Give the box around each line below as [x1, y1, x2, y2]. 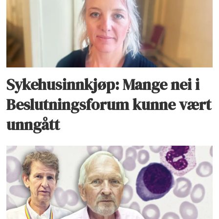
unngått [6, 113, 60, 135]
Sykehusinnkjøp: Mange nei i [6, 73, 200, 95]
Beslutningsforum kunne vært [6, 93, 212, 115]
